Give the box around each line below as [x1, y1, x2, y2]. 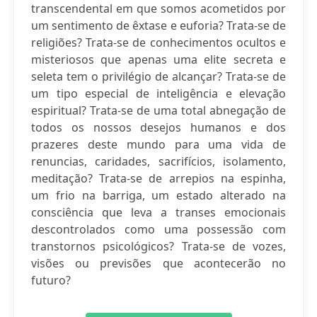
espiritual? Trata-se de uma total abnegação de [31, 103, 286, 118]
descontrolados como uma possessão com [31, 221, 286, 237]
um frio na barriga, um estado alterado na [31, 188, 286, 203]
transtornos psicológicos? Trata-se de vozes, [31, 238, 286, 254]
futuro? [31, 272, 71, 288]
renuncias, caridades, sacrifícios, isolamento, [31, 154, 286, 169]
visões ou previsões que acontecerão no [31, 255, 286, 271]
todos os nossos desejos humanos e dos [31, 120, 286, 135]
